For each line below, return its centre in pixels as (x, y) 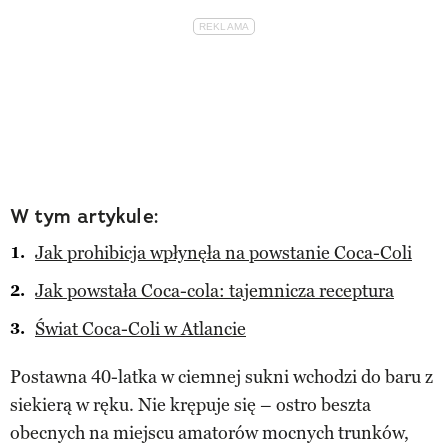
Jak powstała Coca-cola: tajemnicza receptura (214, 290)
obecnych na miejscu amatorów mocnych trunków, (209, 432)
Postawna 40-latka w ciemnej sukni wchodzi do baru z (221, 376)
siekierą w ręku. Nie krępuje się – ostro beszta (190, 404)
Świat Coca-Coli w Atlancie (140, 328)
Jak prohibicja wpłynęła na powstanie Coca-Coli (223, 252)
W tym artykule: (84, 215)
